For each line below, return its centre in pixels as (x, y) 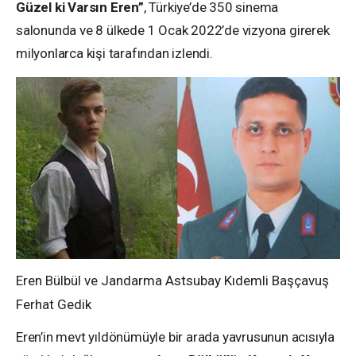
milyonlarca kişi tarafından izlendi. (116, 53)
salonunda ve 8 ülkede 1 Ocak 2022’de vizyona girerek (173, 30)
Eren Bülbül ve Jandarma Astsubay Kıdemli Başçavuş (172, 281)
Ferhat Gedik (54, 305)
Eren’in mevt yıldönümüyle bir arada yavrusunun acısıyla (175, 337)
